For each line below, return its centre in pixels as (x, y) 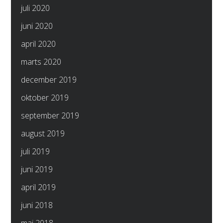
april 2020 (39, 44)
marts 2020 (41, 61)
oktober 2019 (45, 97)
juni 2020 (37, 26)
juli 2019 (36, 151)
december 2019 (49, 79)
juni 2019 (37, 169)
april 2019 (39, 187)
